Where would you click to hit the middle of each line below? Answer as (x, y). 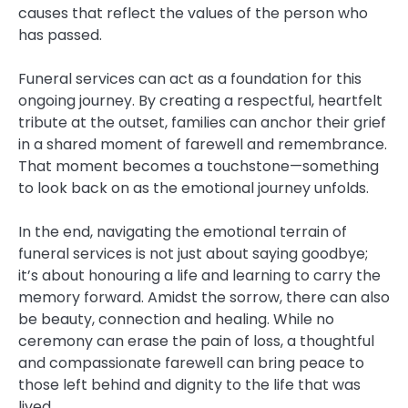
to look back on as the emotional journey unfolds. (194, 189)
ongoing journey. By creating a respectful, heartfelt (200, 101)
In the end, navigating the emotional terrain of (183, 232)
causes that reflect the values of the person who (193, 14)
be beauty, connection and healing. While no (176, 320)
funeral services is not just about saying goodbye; (193, 254)
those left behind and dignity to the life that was (189, 385)
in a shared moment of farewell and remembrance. (203, 145)
